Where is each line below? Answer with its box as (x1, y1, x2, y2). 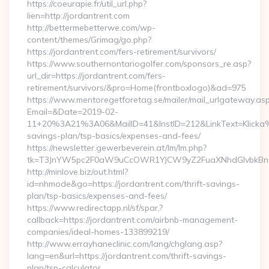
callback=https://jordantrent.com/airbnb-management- (27, 214, 238, 225)
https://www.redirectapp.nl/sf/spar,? (27, 202, 163, 213)
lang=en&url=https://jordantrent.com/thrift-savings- (27, 250, 226, 261)
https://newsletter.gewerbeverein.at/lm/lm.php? (27, 142, 207, 153)
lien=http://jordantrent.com (27, 10, 130, 21)
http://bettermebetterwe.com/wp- (27, 22, 156, 33)
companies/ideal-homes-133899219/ (27, 226, 169, 237)
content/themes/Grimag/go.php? (27, 34, 151, 45)
